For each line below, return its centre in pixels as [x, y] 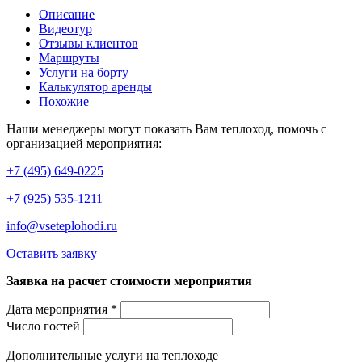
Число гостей [43, 326]
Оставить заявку [52, 253]
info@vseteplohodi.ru [62, 225]
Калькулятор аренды [95, 86]
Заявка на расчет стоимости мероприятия [129, 280]
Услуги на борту [84, 72]
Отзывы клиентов [88, 43]
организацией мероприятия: [84, 143]
